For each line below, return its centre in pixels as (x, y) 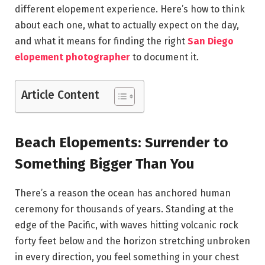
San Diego (211, 41)
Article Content (60, 95)
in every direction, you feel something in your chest (127, 257)
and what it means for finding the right (101, 41)
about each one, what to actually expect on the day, (127, 25)
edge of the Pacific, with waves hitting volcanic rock (127, 225)
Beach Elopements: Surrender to (122, 142)
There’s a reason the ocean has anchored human (123, 193)
